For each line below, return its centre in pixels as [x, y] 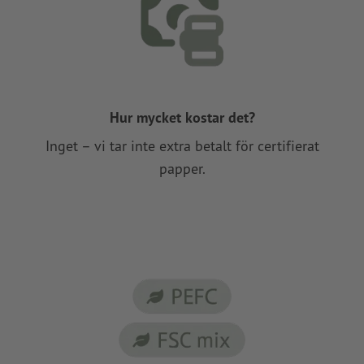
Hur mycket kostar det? [182, 117]
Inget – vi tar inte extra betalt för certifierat [182, 145]
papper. [182, 168]
